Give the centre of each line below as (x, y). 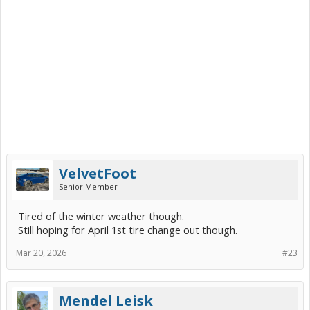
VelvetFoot (98, 173)
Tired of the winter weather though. (101, 216)
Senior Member (88, 186)
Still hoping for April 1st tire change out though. (128, 229)
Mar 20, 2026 (41, 253)
